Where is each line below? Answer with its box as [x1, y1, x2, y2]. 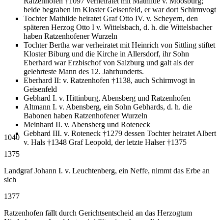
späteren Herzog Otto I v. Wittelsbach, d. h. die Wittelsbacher [24, 23, 212, 32]
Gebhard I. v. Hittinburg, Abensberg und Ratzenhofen [24, 94, 191, 103]
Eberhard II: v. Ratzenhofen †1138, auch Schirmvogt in [24, 76, 195, 85]
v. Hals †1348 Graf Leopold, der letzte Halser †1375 [24, 138, 187, 147]
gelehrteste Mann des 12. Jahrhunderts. [24, 67, 144, 76]
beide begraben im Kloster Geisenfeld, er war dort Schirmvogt [24, 5, 216, 14]
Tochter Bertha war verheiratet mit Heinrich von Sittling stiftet [24, 41, 215, 50]
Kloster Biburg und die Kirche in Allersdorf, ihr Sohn [24, 50, 189, 58]
